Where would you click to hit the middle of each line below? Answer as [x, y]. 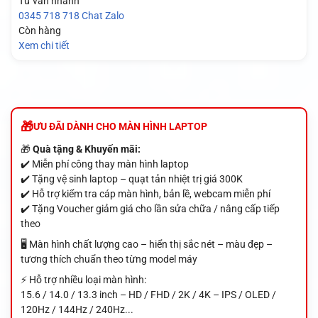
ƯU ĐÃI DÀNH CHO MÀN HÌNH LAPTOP [120, 126]
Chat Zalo [103, 16]
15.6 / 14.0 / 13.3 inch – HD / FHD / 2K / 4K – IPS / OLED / [148, 294]
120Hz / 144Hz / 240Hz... [77, 309]
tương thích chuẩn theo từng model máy [109, 259]
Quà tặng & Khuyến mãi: [86, 149]
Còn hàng [39, 31]
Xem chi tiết [44, 46]
